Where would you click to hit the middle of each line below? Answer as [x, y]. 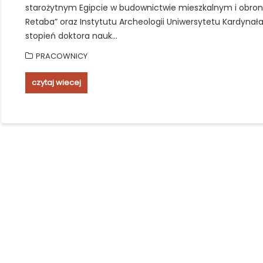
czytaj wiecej [56, 82]
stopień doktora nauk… [71, 36]
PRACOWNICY [61, 56]
